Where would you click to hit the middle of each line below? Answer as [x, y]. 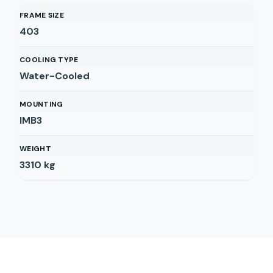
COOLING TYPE [49, 60]
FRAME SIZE [42, 15]
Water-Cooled [55, 76]
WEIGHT [35, 149]
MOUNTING [41, 104]
